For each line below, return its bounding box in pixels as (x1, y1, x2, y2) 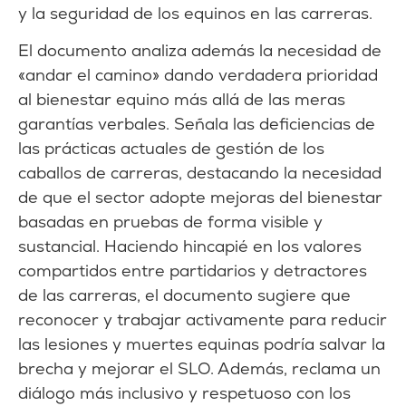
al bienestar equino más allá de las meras (18, 89, 345, 111)
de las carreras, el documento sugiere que (18, 285, 351, 306)
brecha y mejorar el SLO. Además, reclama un (18, 358, 381, 380)
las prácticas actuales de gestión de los (18, 138, 324, 159)
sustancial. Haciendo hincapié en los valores (18, 236, 362, 257)
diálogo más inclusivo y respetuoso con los (18, 382, 351, 404)
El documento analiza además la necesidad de (18, 40, 382, 62)
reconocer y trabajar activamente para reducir (18, 309, 387, 331)
